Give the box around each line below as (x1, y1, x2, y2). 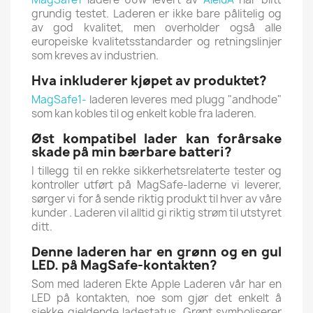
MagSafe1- (31, 92, 87, 107)
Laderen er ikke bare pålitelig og (112, 6, 282, 21)
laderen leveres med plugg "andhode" (87, 92, 282, 107)
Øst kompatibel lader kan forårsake (31, 129, 282, 147)
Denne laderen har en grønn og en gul (31, 242, 282, 261)
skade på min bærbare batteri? (31, 143, 232, 161)
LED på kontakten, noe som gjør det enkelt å (31, 290, 282, 305)
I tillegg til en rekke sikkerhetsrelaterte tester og (31, 163, 282, 178)
